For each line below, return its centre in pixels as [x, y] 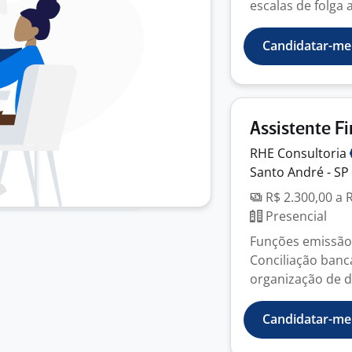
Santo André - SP [299, 172]
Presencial [295, 216]
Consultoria [313, 153]
